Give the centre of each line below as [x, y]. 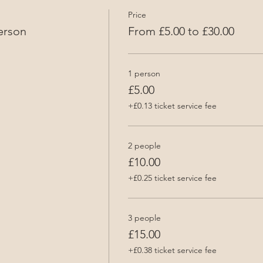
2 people [144, 145]
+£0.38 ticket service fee [172, 250]
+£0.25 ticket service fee [172, 178]
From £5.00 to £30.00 [181, 31]
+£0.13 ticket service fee [172, 105]
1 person [144, 73]
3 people [144, 218]
